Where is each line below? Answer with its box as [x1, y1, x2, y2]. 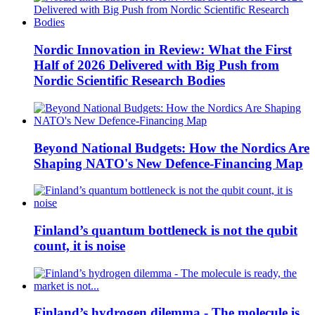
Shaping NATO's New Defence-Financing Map [34, 155, 303, 171]
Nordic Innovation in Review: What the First [34, 42, 292, 58]
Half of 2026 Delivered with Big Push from [34, 58, 279, 73]
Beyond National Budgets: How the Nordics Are [34, 140, 309, 155]
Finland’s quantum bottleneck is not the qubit [34, 222, 297, 238]
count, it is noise [34, 238, 125, 253]
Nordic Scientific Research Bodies [34, 73, 225, 89]
